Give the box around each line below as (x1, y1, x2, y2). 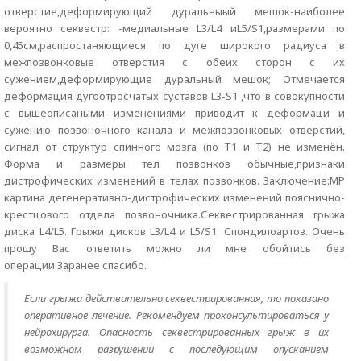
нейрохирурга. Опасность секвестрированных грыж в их (24, 325, 329, 339)
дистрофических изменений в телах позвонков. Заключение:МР (4, 173, 345, 188)
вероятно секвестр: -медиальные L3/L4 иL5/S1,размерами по (4, 21, 345, 35)
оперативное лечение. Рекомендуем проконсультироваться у (24, 308, 329, 322)
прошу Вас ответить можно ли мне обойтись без (4, 241, 345, 255)
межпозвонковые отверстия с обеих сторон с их (4, 55, 345, 69)
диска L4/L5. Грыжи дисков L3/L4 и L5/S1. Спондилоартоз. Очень (4, 224, 345, 239)
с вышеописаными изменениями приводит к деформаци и (4, 106, 345, 120)
